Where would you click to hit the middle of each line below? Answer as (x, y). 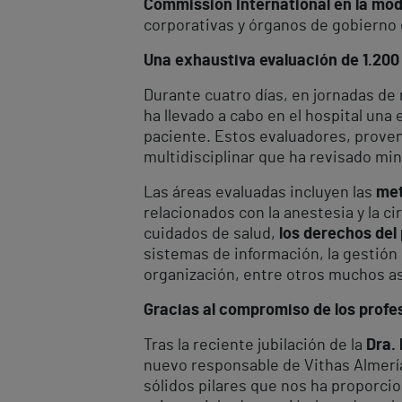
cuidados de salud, (211, 234)
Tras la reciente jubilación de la (255, 345)
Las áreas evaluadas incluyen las (260, 192)
